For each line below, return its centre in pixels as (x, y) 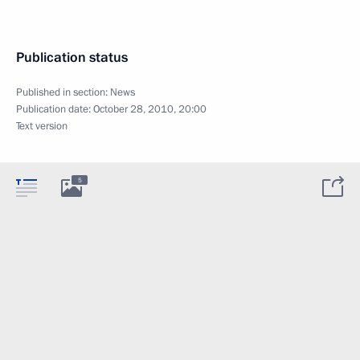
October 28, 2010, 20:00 (150, 109)
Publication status (72, 57)
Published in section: (63, 92)
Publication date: (55, 109)
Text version (42, 126)
